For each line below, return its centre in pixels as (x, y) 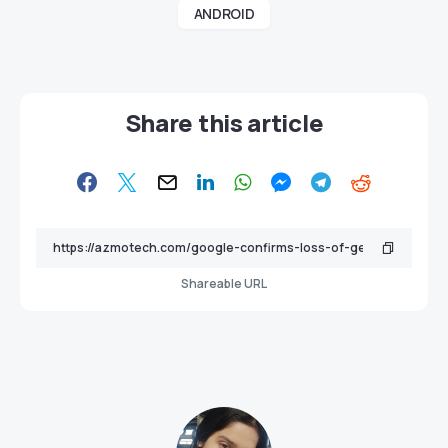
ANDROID (224, 13)
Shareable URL (224, 283)
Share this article (224, 122)
